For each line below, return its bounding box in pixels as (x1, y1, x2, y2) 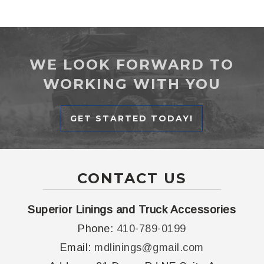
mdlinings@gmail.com (94, 241, 204, 253)
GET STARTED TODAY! (70, 113, 194, 124)
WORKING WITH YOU (42, 75, 221, 93)
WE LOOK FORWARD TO (29, 56, 235, 74)
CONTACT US (77, 169, 187, 187)
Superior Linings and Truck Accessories (28, 203, 236, 216)
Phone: (78, 222, 117, 235)
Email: (60, 241, 95, 253)
